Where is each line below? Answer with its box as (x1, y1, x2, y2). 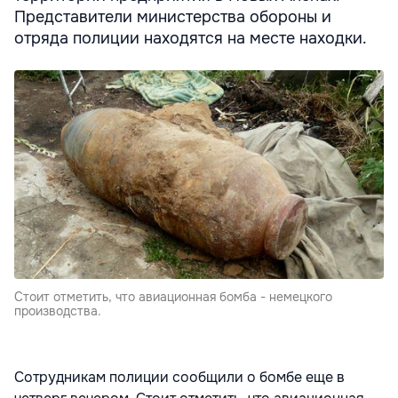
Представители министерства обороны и (14, 7, 331, 28)
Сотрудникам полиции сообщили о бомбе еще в (14, 367, 345, 386)
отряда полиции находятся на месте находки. (14, 28, 367, 49)
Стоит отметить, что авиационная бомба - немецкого (14, 288, 332, 305)
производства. (14, 302, 101, 319)
